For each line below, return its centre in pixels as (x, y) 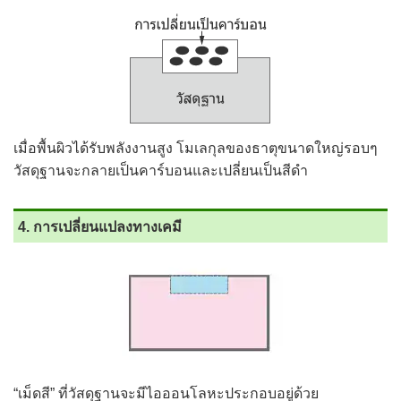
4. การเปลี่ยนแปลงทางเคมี (100, 227)
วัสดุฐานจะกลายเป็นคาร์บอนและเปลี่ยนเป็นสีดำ (161, 171)
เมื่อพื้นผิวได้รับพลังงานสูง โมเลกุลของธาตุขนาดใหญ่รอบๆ (196, 148)
